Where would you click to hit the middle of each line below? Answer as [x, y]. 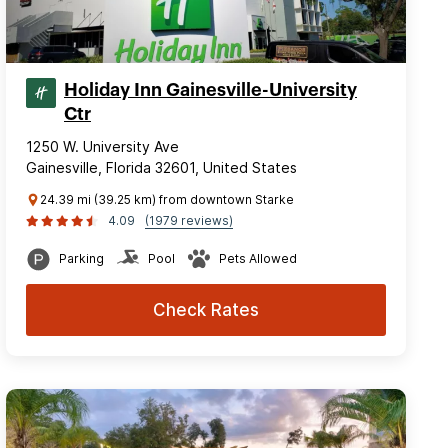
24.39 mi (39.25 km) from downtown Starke [167, 199]
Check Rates [206, 309]
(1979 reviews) [189, 220]
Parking [81, 258]
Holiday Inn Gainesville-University [210, 89]
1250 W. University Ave [102, 146]
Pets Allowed [258, 258]
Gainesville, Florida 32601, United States [161, 167]
